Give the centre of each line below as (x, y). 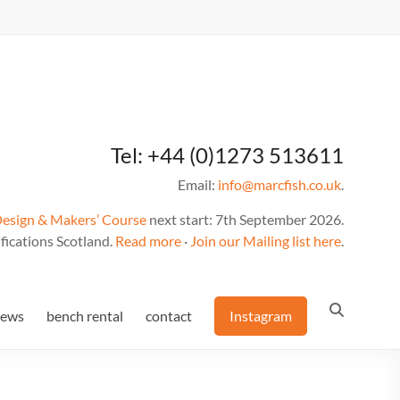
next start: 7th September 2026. (245, 219)
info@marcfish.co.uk (279, 184)
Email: (198, 184)
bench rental (85, 316)
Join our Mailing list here (266, 241)
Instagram (261, 316)
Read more (148, 241)
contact (169, 316)
